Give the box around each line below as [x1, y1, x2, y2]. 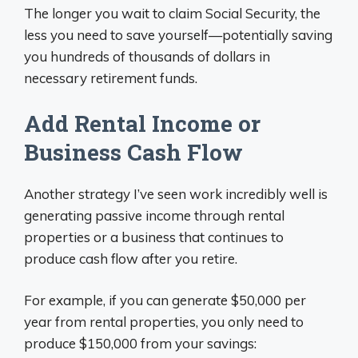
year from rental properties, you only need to [24, 313, 304, 330]
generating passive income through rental [24, 206, 284, 224]
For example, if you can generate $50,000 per [24, 292, 306, 308]
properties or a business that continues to [24, 228, 284, 245]
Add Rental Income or [24, 108, 261, 138]
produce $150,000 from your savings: [24, 335, 257, 352]
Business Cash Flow [24, 137, 243, 167]
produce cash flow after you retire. [24, 249, 237, 267]
